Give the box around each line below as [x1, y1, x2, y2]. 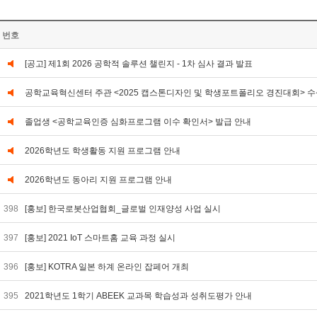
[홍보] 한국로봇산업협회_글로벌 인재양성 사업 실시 [25, 204, 223, 214]
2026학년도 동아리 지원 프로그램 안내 [25, 175, 172, 185]
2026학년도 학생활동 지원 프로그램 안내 [25, 146, 180, 156]
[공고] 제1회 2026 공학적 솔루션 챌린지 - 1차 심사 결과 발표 [25, 59, 253, 69]
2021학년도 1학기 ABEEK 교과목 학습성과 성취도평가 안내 [25, 291, 256, 301]
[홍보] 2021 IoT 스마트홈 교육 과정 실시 [25, 233, 178, 243]
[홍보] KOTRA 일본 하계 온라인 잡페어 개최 [25, 262, 191, 272]
